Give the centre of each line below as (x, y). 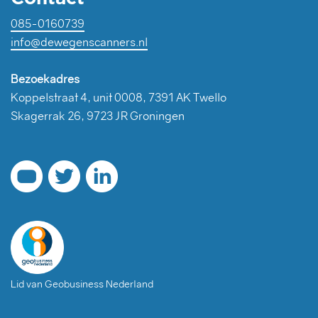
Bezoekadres (45, 79)
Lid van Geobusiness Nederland (82, 284)
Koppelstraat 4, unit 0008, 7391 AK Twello (119, 98)
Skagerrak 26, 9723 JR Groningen (98, 116)
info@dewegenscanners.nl (79, 42)
